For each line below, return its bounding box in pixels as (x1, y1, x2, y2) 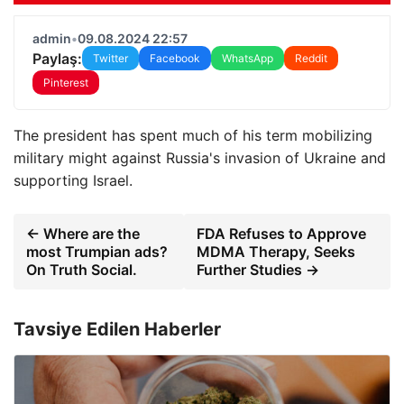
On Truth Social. (26, 261, 137, 279)
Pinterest (43, 76, 88, 89)
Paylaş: (32, 49, 82, 68)
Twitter (93, 51, 128, 65)
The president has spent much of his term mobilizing (14, 126, 372, 144)
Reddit (295, 51, 327, 65)
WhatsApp (222, 51, 273, 65)
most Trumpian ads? (26, 243, 168, 261)
